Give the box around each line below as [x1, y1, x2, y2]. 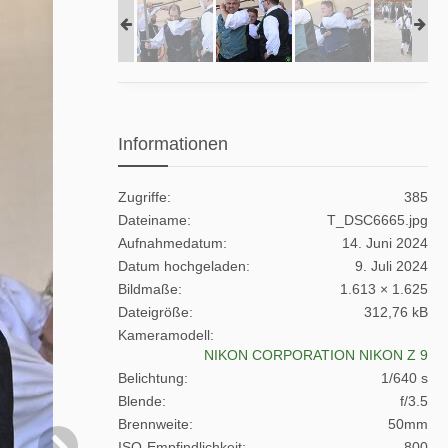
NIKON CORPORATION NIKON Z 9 [204, 347, 428, 363]
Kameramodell [118, 327, 210, 343]
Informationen [118, 134, 228, 154]
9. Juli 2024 [355, 258, 428, 274]
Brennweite [118, 416, 189, 432]
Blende [118, 393, 162, 409]
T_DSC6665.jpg [327, 212, 428, 228]
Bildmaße [118, 281, 178, 297]
